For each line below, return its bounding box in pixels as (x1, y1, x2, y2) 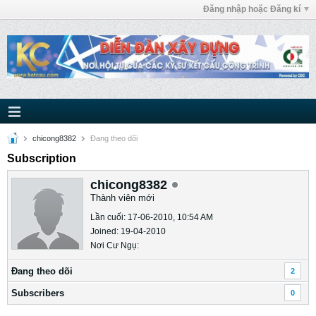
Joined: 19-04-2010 (90, 226, 166, 236)
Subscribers (11, 288, 64, 298)
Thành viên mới (90, 193, 154, 203)
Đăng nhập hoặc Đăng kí (203, 4, 300, 14)
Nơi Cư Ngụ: (90, 241, 139, 250)
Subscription (7, 152, 76, 164)
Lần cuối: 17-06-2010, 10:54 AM (90, 212, 213, 222)
